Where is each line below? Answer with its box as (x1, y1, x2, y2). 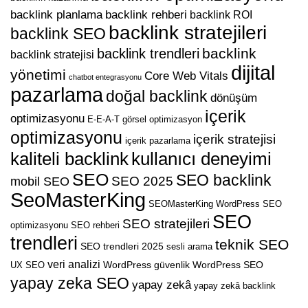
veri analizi (47, 258, 100, 271)
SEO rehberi (71, 220, 120, 231)
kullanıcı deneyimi (131, 149, 272, 169)
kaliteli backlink (10, 149, 129, 169)
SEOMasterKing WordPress (148, 199, 260, 210)
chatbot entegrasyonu (69, 73, 142, 82)
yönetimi (10, 67, 66, 84)
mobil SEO (10, 175, 69, 189)
